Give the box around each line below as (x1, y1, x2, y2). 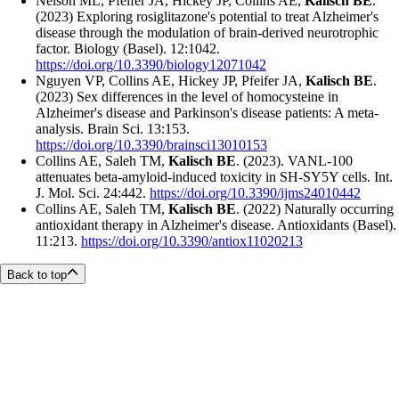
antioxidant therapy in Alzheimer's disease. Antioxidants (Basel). (36, 217, 396, 233)
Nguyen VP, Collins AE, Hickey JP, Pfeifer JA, (36, 73, 305, 89)
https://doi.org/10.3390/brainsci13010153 (36, 137, 267, 153)
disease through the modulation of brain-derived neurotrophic (36, 25, 379, 41)
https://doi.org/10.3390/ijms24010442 (150, 185, 361, 201)
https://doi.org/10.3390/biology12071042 (36, 57, 266, 73)
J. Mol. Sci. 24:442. (36, 185, 150, 201)
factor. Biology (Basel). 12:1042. (36, 41, 220, 57)
